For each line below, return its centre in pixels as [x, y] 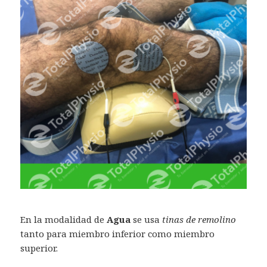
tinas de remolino [198, 220]
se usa [147, 220]
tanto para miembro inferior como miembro [118, 234]
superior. [39, 248]
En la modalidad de [64, 220]
